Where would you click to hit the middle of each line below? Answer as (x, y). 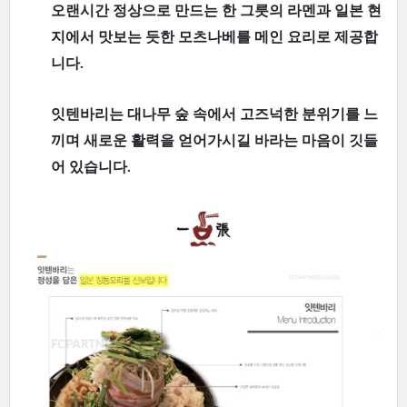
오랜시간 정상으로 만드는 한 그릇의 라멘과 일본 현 (216, 11)
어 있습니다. (91, 167)
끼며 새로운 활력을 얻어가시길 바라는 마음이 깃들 (214, 140)
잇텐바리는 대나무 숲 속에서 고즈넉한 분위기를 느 (214, 114)
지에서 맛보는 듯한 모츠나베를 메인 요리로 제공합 (214, 38)
